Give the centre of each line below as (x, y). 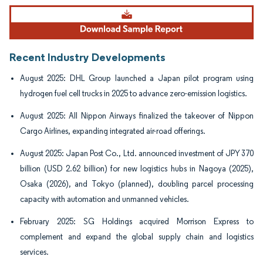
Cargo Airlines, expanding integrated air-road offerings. (113, 131)
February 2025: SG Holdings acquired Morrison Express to (137, 222)
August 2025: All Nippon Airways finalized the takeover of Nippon (137, 116)
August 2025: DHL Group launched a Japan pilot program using (137, 79)
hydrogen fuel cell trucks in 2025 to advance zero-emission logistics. (134, 94)
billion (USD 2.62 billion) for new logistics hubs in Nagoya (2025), (137, 169)
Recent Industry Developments (87, 57)
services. (34, 252)
